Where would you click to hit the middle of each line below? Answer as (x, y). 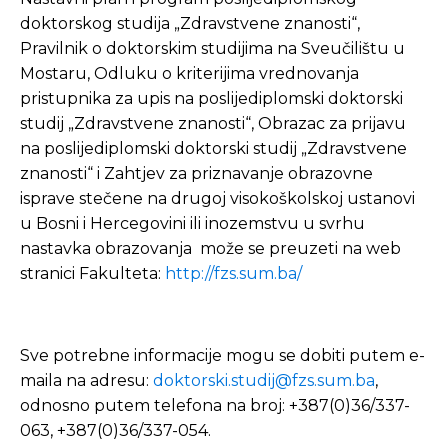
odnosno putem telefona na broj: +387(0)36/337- (215, 405)
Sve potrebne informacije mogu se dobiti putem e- (222, 355)
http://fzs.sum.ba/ (233, 273)
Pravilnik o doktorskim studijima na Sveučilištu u (212, 48)
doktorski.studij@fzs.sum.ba (264, 380)
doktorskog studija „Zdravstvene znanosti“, (190, 23)
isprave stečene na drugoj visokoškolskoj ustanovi (217, 198)
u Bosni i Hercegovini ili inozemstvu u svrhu (192, 223)
